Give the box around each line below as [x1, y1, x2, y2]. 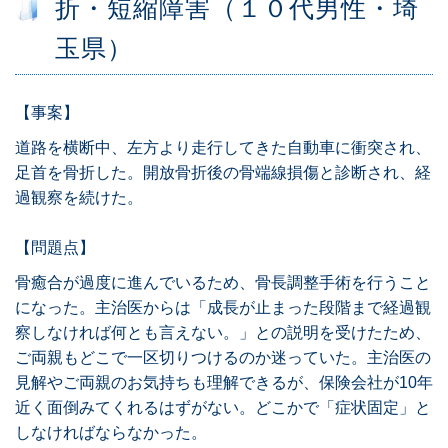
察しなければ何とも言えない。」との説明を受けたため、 [15, 324, 431, 342]
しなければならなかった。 [15, 424, 207, 442]
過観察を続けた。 [15, 189, 143, 207]
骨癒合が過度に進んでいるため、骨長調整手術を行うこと [15, 274, 431, 292]
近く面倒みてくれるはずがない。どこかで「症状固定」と [15, 399, 431, 417]
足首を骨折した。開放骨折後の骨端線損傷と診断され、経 [15, 164, 431, 182]
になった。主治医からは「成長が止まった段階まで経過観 [15, 299, 431, 317]
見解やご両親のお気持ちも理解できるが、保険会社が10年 [15, 374, 433, 392]
